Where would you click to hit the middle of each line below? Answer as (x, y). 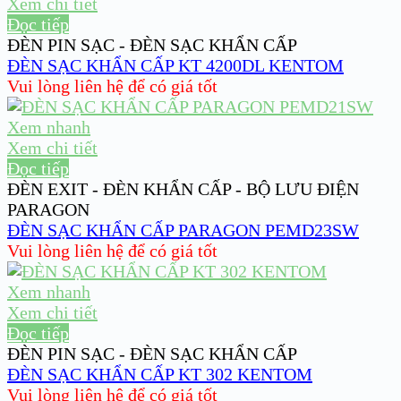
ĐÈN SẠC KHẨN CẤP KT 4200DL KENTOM (175, 65)
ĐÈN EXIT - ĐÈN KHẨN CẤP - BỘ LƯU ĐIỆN (183, 188)
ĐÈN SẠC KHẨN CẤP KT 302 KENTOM (160, 374)
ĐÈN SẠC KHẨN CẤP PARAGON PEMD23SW (183, 230)
